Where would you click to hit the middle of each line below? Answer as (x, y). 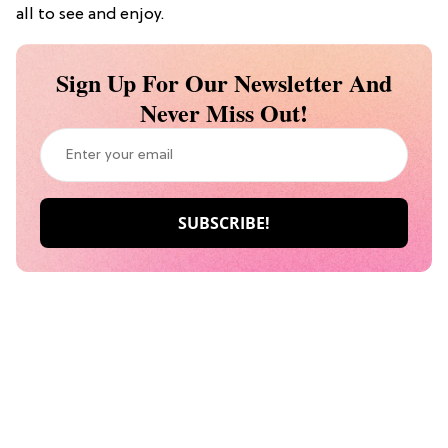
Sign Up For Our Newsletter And (224, 83)
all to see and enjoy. (90, 15)
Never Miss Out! (224, 113)
